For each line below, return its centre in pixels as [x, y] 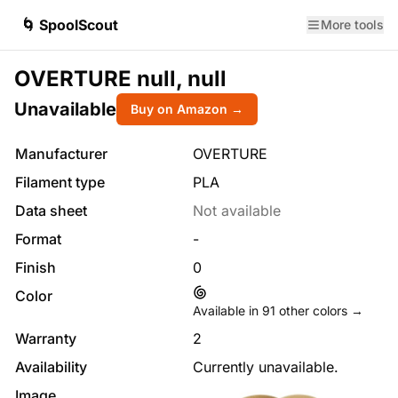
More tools [352, 24]
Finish [36, 267]
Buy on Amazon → [187, 109]
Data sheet [51, 211]
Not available [237, 211]
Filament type [60, 182]
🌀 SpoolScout [70, 25]
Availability [51, 367]
